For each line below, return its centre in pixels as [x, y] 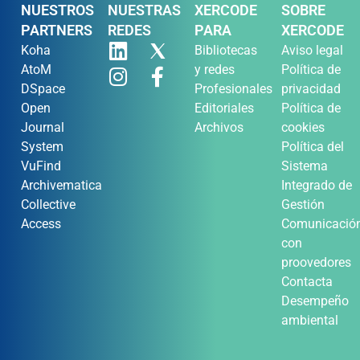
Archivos [219, 127]
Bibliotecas [226, 50]
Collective [48, 204]
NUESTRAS [144, 10]
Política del [313, 146]
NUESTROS [57, 10]
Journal [43, 127]
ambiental [310, 320]
